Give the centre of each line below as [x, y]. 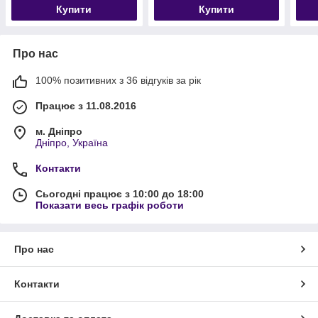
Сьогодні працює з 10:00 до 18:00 [120, 193]
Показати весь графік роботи [110, 205]
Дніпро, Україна [72, 142]
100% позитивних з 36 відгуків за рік [118, 80]
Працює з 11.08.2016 [86, 105]
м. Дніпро [59, 131]
